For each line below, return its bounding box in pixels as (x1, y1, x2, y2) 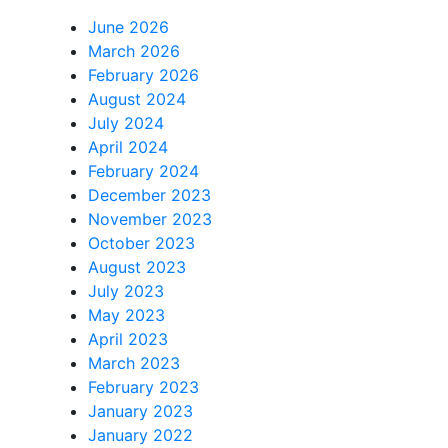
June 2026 (88, 17, 169, 38)
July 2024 (88, 113, 164, 134)
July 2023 (88, 281, 164, 302)
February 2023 (88, 377, 199, 398)
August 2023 (88, 257, 186, 278)
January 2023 (88, 401, 193, 422)
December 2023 (88, 185, 211, 206)
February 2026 (88, 65, 199, 86)
